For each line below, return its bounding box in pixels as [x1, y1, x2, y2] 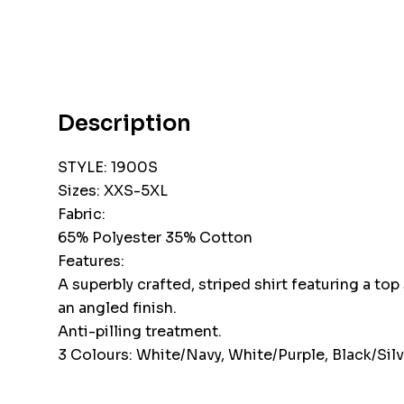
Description [57, 110, 191, 138]
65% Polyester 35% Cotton [57, 228, 252, 248]
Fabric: [57, 205, 106, 225]
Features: [57, 252, 124, 271]
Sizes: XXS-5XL [57, 181, 168, 201]
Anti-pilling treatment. [57, 322, 222, 342]
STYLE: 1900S [57, 158, 158, 178]
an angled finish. [57, 298, 177, 318]
